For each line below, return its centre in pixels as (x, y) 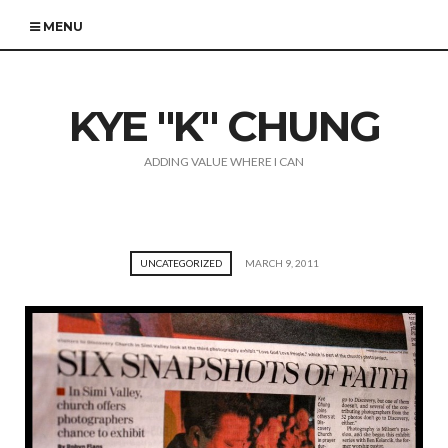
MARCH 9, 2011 (281, 263)
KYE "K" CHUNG (224, 126)
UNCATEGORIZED (180, 263)
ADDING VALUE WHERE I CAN (224, 161)
